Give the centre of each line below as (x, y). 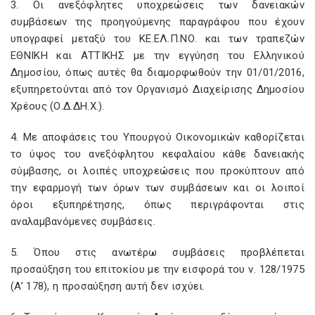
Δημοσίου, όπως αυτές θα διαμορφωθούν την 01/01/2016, (157, 72)
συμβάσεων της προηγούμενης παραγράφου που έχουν (157, 22)
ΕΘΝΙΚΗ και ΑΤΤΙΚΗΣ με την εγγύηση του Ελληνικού (157, 56)
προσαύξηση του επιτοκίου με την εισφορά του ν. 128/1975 (157, 269)
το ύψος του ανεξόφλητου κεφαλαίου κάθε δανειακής (157, 154)
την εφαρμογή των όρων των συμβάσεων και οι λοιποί (157, 188)
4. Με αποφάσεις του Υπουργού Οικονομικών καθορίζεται (157, 137)
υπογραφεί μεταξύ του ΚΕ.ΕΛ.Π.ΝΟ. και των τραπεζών (157, 39)
